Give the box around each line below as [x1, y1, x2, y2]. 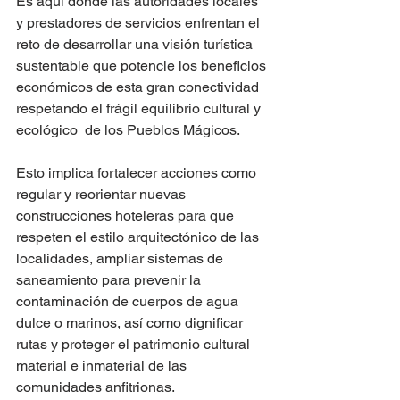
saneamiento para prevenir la [16, 271, 204, 288]
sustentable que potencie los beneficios [16, 57, 270, 74]
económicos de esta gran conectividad [16, 79, 262, 96]
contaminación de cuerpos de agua [16, 293, 242, 310]
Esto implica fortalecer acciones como [16, 164, 260, 181]
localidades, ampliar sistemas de [16, 250, 227, 267]
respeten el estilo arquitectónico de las [16, 229, 262, 246]
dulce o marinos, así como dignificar [16, 314, 246, 331]
